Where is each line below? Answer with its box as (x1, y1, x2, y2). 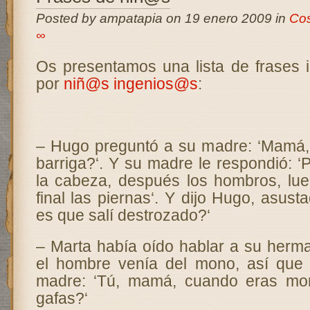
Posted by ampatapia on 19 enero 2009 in (35, 11, 289, 26)
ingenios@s (113, 75, 198, 93)
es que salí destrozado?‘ (35, 206, 210, 224)
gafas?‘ (35, 289, 88, 307)
